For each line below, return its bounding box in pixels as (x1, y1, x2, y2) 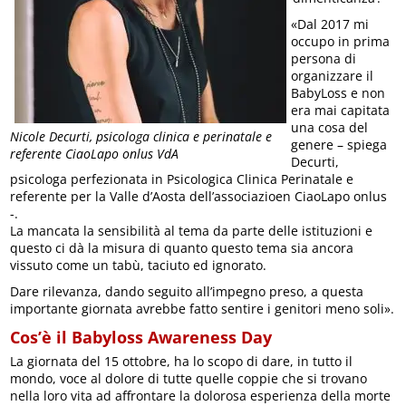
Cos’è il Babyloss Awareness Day (10, 326, 273, 349)
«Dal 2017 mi (291, 15, 370, 34)
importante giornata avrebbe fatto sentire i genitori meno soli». (10, 300, 395, 318)
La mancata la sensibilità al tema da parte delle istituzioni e (10, 222, 373, 240)
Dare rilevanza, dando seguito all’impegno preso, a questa (10, 283, 364, 301)
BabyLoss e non (291, 84, 386, 102)
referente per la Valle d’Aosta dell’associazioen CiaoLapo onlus (10, 188, 388, 206)
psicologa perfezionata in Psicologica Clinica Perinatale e (10, 170, 354, 188)
